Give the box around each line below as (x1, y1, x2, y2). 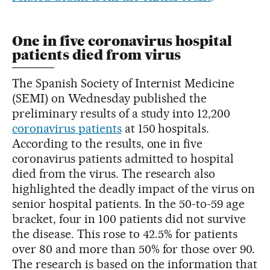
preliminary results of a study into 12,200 (12, 106, 231, 121)
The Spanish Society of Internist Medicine (12, 76, 235, 91)
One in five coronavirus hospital (12, 33, 232, 50)
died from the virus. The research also (12, 166, 216, 181)
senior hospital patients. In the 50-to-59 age (12, 196, 245, 212)
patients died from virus (12, 46, 181, 64)
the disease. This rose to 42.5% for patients (12, 227, 238, 242)
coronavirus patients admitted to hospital (12, 151, 234, 166)
